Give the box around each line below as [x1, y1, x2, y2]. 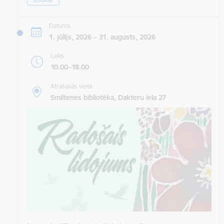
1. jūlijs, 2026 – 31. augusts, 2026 [48, 32, 155, 42]
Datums [48, 22, 70, 30]
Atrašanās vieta [50, 82, 92, 90]
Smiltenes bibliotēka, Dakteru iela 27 [50, 92, 166, 102]
